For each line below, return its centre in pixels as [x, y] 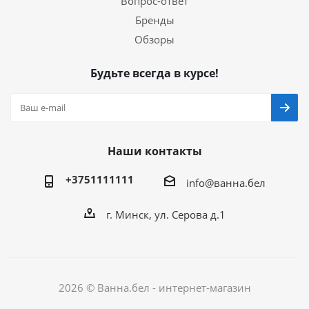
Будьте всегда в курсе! [154, 73]
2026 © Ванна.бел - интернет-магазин [154, 288]
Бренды [154, 20]
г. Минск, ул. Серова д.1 [166, 215]
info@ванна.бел [226, 183]
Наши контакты [154, 151]
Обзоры [154, 40]
